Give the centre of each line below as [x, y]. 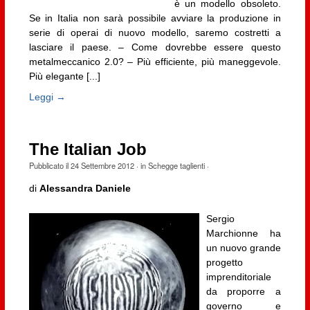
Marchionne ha [243, 233]
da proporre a [243, 291]
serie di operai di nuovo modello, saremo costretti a [155, 33]
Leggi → [47, 97]
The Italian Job [88, 149]
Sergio [220, 218]
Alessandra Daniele [85, 189]
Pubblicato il [49, 165]
